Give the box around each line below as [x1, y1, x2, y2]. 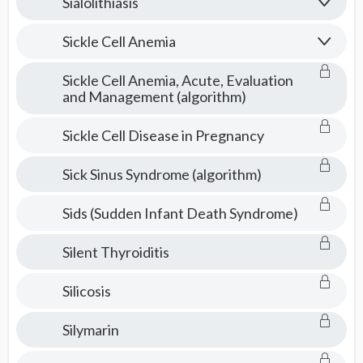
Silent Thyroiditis [62, 243, 169, 261]
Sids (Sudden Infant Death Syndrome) [62, 204, 298, 222]
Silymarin [62, 321, 119, 339]
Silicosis [62, 282, 111, 300]
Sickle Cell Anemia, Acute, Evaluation [62, 71, 293, 89]
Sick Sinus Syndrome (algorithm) [62, 165, 262, 183]
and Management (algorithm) [62, 88, 246, 105]
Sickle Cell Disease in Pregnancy [62, 126, 264, 144]
